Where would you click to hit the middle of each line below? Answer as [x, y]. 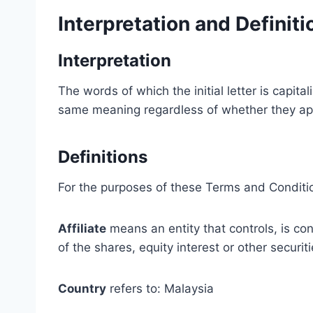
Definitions [103, 157]
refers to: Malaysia [160, 289]
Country [82, 289]
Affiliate [82, 228]
